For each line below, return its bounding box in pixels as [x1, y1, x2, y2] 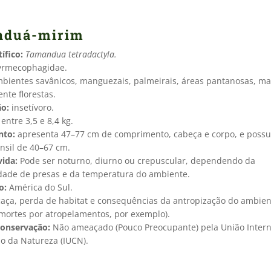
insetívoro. [11, 101, 54, 113]
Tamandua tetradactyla [25, 48, 114, 60]
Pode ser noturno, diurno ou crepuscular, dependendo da [20, 154, 255, 166]
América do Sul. [7, 181, 73, 193]
